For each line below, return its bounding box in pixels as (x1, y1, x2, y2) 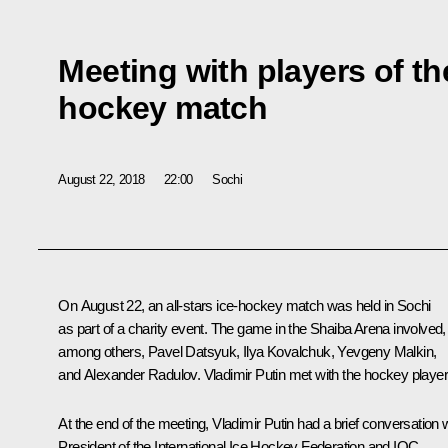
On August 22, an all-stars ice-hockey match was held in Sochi (58, 297, 431, 315)
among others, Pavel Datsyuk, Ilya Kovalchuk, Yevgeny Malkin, (58, 343, 437, 361)
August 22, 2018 (58, 171, 145, 187)
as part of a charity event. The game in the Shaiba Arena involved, (58, 320, 446, 338)
